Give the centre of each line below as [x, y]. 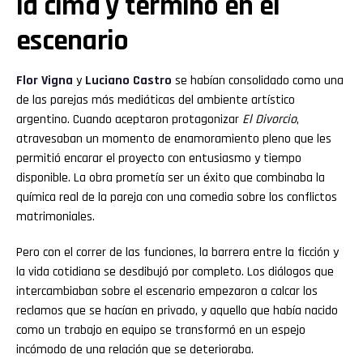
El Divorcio [269, 119]
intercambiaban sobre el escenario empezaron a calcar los [167, 291]
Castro [151, 80]
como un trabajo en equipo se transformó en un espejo [161, 330]
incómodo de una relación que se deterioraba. [135, 349]
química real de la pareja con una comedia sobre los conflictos [177, 197]
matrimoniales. [56, 216]
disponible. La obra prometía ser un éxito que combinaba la [171, 177]
